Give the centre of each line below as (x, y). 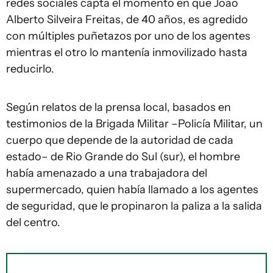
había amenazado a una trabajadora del (107, 173)
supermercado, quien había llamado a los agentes (132, 190)
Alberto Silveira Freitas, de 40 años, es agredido (127, 20)
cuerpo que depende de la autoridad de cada (120, 140)
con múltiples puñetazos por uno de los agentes (128, 36)
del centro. (33, 223)
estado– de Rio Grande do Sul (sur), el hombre (123, 157)
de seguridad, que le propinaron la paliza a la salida (134, 206)
